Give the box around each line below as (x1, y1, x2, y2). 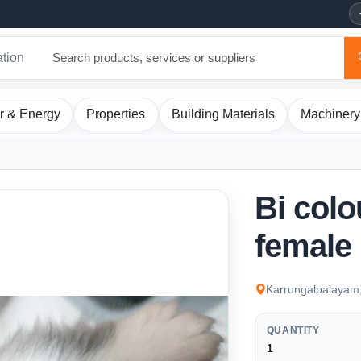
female (254, 227, 351, 265)
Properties (86, 107, 146, 122)
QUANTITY (266, 325, 320, 337)
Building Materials (171, 107, 275, 122)
